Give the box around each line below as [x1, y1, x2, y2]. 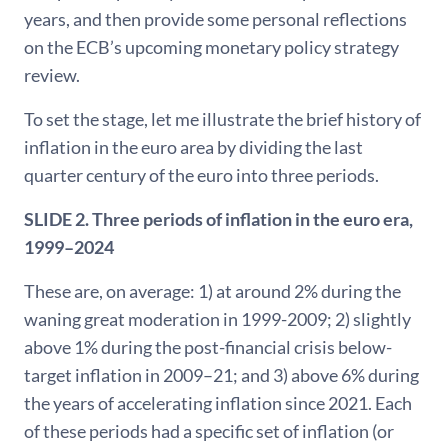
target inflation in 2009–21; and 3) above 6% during [24, 363, 419, 386]
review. [24, 63, 80, 86]
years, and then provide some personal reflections [24, 7, 407, 30]
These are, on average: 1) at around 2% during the [24, 279, 401, 302]
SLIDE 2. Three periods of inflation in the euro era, [24, 207, 413, 230]
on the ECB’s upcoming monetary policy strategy [24, 35, 399, 58]
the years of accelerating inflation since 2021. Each [24, 391, 412, 414]
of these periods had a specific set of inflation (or [24, 419, 394, 442]
